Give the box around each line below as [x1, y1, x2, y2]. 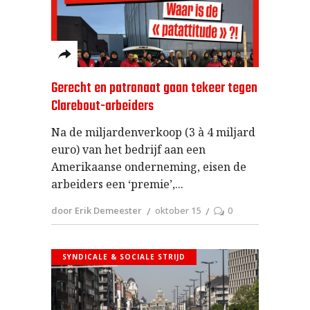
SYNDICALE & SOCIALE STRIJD [62, 251, 185, 262]
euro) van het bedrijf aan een [51, 142, 206, 158]
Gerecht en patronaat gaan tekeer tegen [51, 77, 257, 100]
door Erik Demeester [51, 203, 142, 217]
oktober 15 [155, 203, 201, 217]
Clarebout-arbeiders [51, 95, 154, 118]
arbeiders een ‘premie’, [51, 176, 175, 192]
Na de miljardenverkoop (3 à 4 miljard [51, 125, 255, 140]
